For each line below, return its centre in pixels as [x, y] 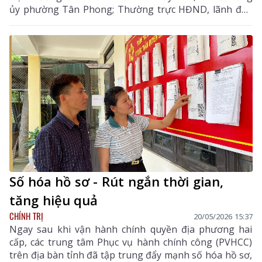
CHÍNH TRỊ [26, 216]
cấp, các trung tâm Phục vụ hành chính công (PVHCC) [131, 242]
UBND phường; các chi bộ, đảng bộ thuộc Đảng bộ [131, 23]
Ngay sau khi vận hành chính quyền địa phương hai [131, 230]
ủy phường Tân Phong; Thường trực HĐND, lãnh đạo [131, 10]
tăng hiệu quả [54, 200]
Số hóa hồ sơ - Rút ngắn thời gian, [116, 182]
